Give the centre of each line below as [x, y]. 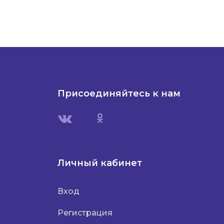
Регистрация [85, 213]
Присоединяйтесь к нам [119, 93]
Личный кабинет [100, 163]
